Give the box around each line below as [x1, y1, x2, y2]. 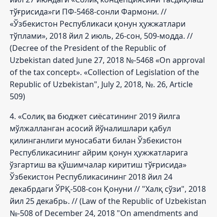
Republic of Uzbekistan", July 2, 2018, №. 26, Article [10, 78, 193, 90]
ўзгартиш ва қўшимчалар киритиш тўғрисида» [10, 159, 186, 170]
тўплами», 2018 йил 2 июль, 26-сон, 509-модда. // [10, 30, 193, 41]
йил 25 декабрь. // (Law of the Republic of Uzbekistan [10, 195, 206, 206]
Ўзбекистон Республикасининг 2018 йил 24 [10, 171, 172, 182]
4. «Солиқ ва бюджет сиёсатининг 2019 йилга [10, 110, 180, 122]
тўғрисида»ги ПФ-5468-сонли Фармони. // [10, 6, 167, 17]
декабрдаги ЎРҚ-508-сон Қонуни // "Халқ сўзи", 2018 [10, 183, 206, 194]
